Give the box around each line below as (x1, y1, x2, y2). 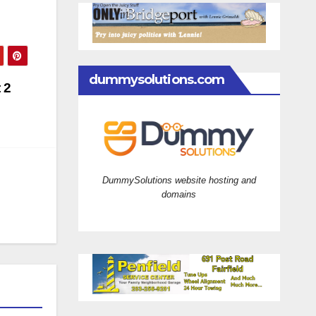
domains (162, 188, 197, 200)
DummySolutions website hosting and (102, 174, 256, 186)
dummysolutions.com (88, 71, 225, 87)
